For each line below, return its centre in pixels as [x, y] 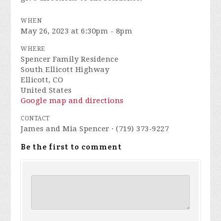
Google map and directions [72, 101]
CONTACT [35, 118]
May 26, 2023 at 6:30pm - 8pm [77, 31]
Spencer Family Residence [70, 59]
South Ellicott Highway [65, 70]
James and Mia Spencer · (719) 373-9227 [95, 129]
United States [46, 90]
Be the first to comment [72, 147]
